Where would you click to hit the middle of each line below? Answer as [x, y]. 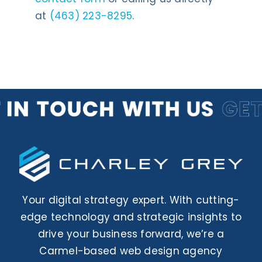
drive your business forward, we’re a [131, 234]
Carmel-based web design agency [131, 251]
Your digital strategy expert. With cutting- [131, 200]
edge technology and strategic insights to [131, 217]
